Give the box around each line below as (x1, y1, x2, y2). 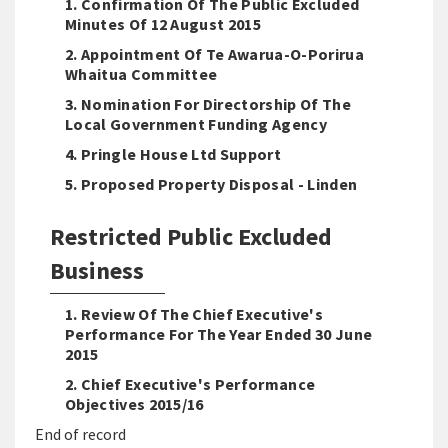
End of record (35, 424, 126, 444)
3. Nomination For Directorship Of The (65, 94, 351, 114)
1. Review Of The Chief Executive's (65, 304, 323, 324)
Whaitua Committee (65, 64, 218, 84)
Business (50, 255, 144, 286)
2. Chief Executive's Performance (65, 374, 316, 394)
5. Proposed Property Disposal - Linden (65, 174, 358, 194)
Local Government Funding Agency (65, 114, 327, 134)
